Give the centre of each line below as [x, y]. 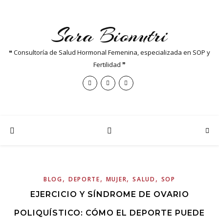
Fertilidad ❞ [109, 65]
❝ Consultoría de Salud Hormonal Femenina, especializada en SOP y [109, 52]
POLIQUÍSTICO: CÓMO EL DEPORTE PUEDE [109, 213]
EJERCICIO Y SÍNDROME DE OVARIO [109, 194]
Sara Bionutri [109, 35]
